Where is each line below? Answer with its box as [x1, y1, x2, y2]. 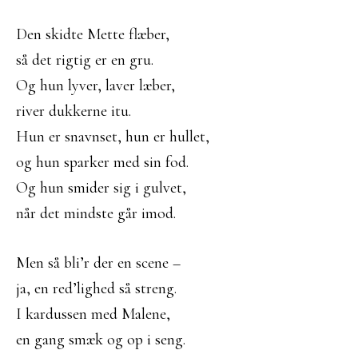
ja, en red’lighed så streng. [16, 279, 177, 298]
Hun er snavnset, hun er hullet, [16, 127, 209, 146]
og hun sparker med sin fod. [16, 153, 189, 172]
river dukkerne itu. [16, 101, 131, 121]
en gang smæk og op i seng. [16, 330, 185, 349]
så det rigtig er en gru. [16, 50, 153, 70]
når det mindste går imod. [16, 204, 176, 223]
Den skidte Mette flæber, [16, 25, 169, 44]
